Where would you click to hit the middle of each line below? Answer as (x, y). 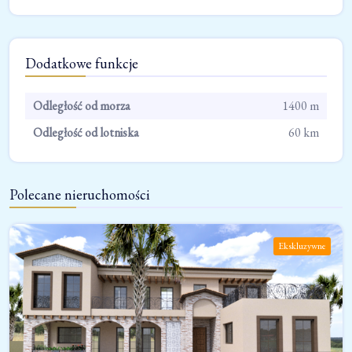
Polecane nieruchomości (80, 195)
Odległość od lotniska (86, 133)
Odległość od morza (82, 106)
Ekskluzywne (302, 246)
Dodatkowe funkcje (82, 64)
